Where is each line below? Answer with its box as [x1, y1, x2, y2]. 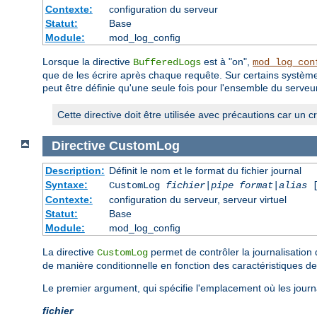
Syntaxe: [45, 178, 88, 190]
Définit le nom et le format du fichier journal [108, 164, 301, 176]
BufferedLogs [133, 57, 201, 69]
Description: [45, 164, 105, 176]
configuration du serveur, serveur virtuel [108, 193, 287, 205]
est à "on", [201, 56, 253, 68]
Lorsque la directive [42, 56, 133, 68]
